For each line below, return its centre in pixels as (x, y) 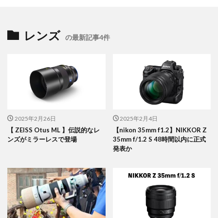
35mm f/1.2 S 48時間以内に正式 (159, 139)
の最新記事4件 (88, 37)
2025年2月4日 (139, 118)
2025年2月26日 (35, 118)
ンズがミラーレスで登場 (42, 139)
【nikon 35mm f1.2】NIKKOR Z (160, 130)
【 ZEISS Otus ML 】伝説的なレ (54, 130)
